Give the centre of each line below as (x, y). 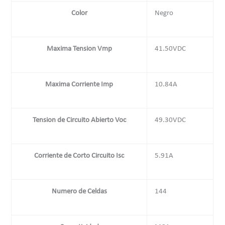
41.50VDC (171, 49)
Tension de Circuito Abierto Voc (79, 121)
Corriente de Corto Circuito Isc (79, 156)
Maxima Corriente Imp (79, 85)
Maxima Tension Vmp (79, 49)
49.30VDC (171, 121)
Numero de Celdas (79, 192)
